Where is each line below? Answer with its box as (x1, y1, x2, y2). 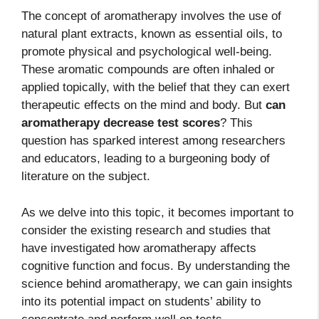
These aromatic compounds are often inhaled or (21, 63, 275, 77)
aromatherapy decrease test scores (21, 116, 220, 130)
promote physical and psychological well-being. (21, 45, 272, 59)
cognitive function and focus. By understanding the (21, 258, 290, 273)
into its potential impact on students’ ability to (21, 294, 261, 308)
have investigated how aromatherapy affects (21, 241, 256, 255)
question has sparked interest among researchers (21, 134, 286, 148)
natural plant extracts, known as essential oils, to (21, 27, 282, 41)
